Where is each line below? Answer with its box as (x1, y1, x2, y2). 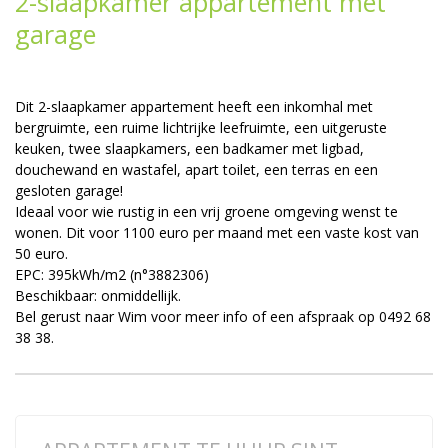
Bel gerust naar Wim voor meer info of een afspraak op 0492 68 (15, 306, 431, 326)
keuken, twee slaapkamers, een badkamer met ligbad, (15, 138, 364, 158)
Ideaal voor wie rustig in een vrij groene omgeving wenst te (15, 201, 398, 221)
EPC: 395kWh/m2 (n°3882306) (15, 264, 209, 284)
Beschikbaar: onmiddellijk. (15, 285, 181, 305)
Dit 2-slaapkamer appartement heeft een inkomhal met (15, 96, 373, 116)
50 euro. (15, 243, 68, 263)
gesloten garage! (15, 180, 123, 200)
